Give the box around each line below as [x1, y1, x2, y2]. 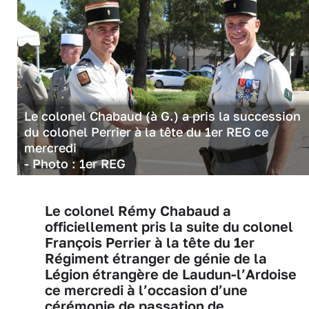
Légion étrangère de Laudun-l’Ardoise [45, 266, 297, 282]
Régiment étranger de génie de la [45, 250, 267, 266]
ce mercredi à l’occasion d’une [45, 281, 248, 298]
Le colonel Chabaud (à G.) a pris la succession [24, 108, 301, 123]
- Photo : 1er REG [24, 155, 126, 171]
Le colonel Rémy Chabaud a [45, 202, 231, 219]
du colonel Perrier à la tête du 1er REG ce [24, 123, 268, 139]
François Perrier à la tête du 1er [45, 234, 255, 250]
